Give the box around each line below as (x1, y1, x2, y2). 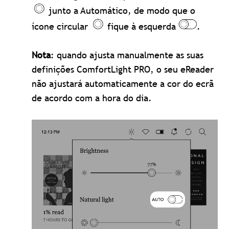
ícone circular (32, 20, 91, 33)
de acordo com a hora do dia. (32, 92, 152, 104)
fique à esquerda (105, 20, 179, 33)
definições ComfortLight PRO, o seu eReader (32, 63, 214, 76)
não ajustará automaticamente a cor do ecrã (32, 78, 214, 90)
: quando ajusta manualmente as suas (51, 49, 204, 61)
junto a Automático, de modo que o (46, 5, 196, 17)
